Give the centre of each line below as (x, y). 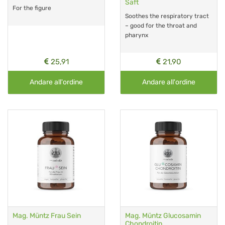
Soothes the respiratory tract (167, 16)
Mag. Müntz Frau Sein (47, 215)
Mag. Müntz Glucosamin (163, 215)
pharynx (137, 35)
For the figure (32, 8)
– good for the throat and (161, 25)
